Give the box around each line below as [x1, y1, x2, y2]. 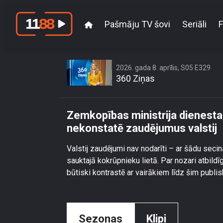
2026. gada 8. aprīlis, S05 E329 [116, 64, 211, 72]
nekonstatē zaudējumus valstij [67, 122, 217, 134]
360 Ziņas [116, 73, 155, 84]
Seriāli [182, 18, 207, 29]
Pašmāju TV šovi [105, 18, 170, 29]
